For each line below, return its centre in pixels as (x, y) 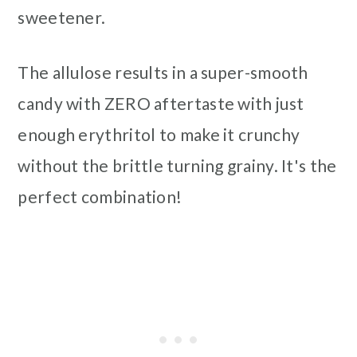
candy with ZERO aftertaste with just (161, 103)
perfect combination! (100, 196)
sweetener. (62, 17)
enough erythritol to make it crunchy (159, 134)
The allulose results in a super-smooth (163, 72)
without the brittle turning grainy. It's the (177, 165)
